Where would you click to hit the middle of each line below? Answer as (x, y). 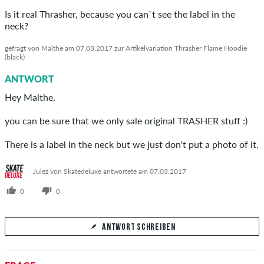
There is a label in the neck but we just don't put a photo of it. (132, 144)
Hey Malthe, (30, 97)
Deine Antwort (41, 247)
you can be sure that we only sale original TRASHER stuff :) (126, 120)
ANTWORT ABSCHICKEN (141, 74)
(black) (15, 57)
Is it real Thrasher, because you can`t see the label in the (120, 14)
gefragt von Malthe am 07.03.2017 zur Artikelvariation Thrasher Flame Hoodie (126, 48)
